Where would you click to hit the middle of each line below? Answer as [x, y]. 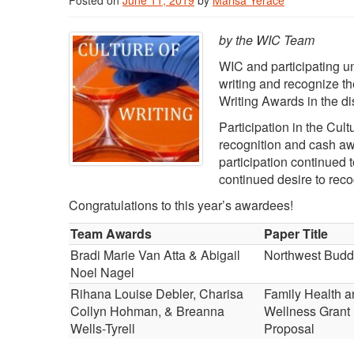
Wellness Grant [307, 311]
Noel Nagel [102, 272]
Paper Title [296, 233]
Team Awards [111, 233]
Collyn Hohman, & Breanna [147, 311]
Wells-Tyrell [103, 328]
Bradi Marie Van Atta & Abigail [155, 255]
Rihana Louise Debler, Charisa [157, 294]
